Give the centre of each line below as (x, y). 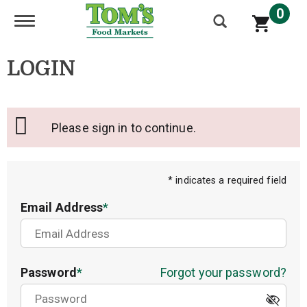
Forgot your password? (223, 272)
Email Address (62, 207)
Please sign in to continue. (127, 127)
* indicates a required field (227, 181)
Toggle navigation (72, 21)
